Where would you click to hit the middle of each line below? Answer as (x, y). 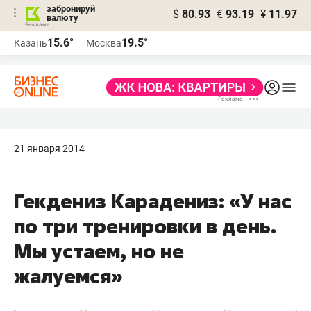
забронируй (71, 9)
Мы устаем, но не (99, 251)
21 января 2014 (49, 149)
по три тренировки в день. (145, 226)
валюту (62, 18)
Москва (104, 43)
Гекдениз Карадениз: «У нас (153, 201)
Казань (31, 43)
